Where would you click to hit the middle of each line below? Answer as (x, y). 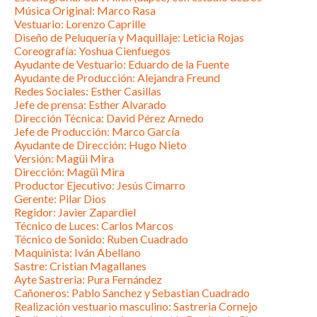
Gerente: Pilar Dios (60, 199)
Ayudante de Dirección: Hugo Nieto (100, 145)
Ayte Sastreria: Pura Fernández (88, 279)
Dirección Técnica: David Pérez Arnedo (109, 118)
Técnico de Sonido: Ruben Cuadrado (101, 239)
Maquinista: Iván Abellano (77, 253)
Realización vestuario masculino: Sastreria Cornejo (136, 306)
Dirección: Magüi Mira (69, 172)
